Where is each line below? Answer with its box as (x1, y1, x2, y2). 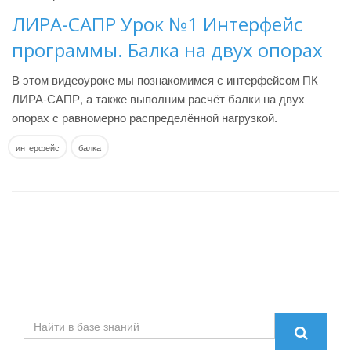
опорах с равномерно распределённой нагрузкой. (12, 109, 277, 125)
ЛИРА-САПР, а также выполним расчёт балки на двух (12, 90, 305, 107)
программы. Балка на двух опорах (12, 37, 323, 63)
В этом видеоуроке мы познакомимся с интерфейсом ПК (12, 71, 318, 88)
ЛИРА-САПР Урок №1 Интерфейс (12, 11, 302, 37)
